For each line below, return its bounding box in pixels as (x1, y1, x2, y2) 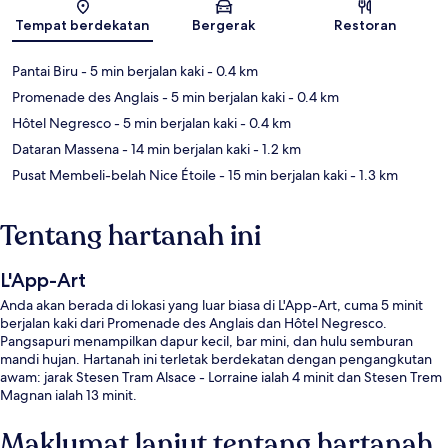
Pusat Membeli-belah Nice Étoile (12, 166, 216, 185)
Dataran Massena (12, 140, 119, 159)
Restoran (333, 16, 397, 35)
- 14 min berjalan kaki (119, 140, 250, 159)
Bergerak (192, 16, 256, 35)
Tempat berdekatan (15, 16, 151, 35)
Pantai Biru (12, 62, 78, 81)
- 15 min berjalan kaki (216, 166, 347, 185)
